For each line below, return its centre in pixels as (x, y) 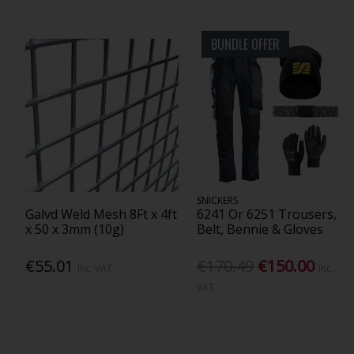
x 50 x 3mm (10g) (74, 230)
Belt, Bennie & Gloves (260, 230)
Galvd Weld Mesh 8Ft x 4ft (101, 215)
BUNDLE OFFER (246, 44)
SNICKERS (218, 201)
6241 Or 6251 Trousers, (267, 215)
